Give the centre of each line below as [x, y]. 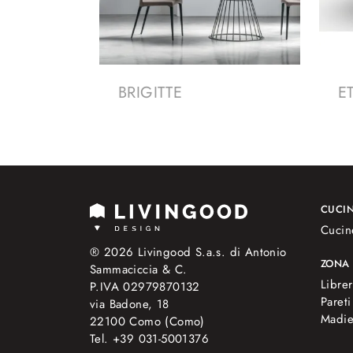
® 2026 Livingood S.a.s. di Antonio [188, 252]
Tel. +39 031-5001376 [149, 338]
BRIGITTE [150, 93]
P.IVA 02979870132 [145, 286]
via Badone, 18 [130, 304]
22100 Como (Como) [147, 321]
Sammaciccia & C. [139, 269]
